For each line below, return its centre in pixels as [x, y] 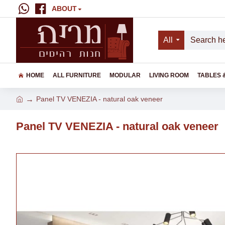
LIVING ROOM [169, 75]
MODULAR [125, 75]
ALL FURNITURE [77, 75]
